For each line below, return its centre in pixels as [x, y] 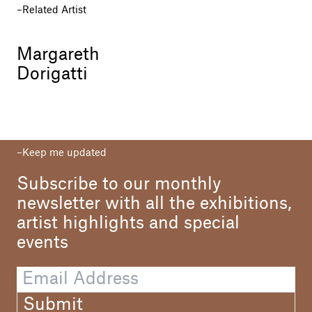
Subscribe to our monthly [119, 184]
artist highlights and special [128, 223]
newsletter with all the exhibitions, [154, 204]
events [42, 243]
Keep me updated [64, 153]
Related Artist [54, 10]
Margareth [58, 55]
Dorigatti [52, 74]
